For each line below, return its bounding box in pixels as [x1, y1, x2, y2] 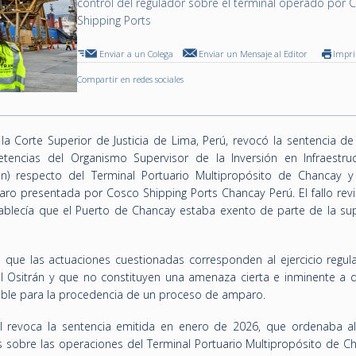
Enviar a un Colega [99, 48, 174, 60]
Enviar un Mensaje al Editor [199, 48, 308, 60]
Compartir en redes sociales [77, 73, 184, 85]
